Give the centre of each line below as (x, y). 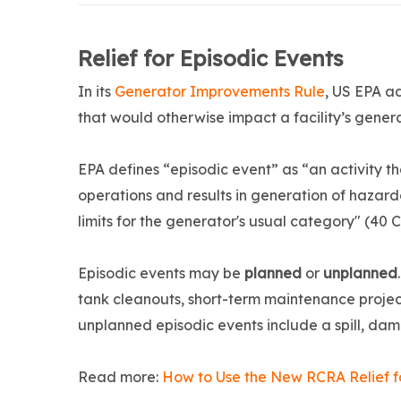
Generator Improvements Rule (220, 92)
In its (96, 92)
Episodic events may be (161, 273)
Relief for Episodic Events (211, 59)
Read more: (120, 377)
